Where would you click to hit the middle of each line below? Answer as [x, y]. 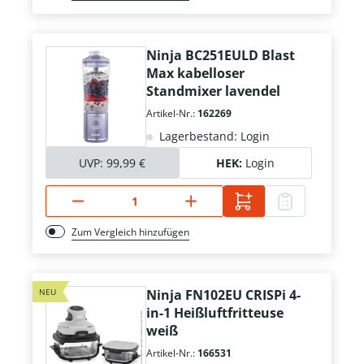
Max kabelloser [195, 74]
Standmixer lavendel [213, 91]
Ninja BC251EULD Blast [221, 56]
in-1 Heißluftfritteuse [215, 313]
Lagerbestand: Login [213, 136]
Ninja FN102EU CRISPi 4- [223, 295]
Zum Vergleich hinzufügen [130, 232]
